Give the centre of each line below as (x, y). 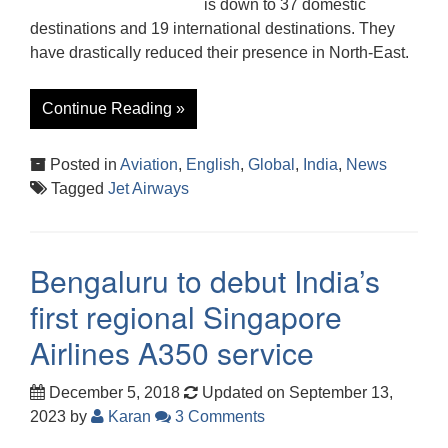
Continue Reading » (113, 108)
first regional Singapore (186, 316)
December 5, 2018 (112, 392)
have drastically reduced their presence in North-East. (219, 52)
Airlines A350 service (172, 352)
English (213, 164)
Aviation (149, 164)
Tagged (77, 188)
